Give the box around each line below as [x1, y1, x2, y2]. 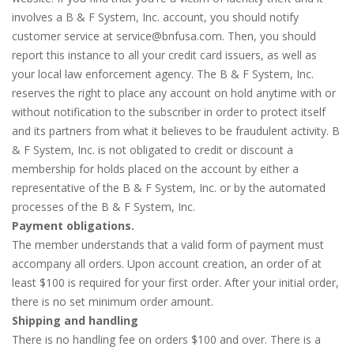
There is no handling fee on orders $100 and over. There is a [12, 332, 321, 347]
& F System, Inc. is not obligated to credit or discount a [12, 142, 293, 157]
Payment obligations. [12, 218, 134, 233]
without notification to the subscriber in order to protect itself [12, 104, 326, 119]
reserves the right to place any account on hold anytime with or [12, 85, 336, 100]
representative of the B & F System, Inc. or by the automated [12, 180, 326, 195]
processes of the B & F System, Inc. [12, 199, 195, 214]
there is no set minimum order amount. [12, 294, 213, 309]
